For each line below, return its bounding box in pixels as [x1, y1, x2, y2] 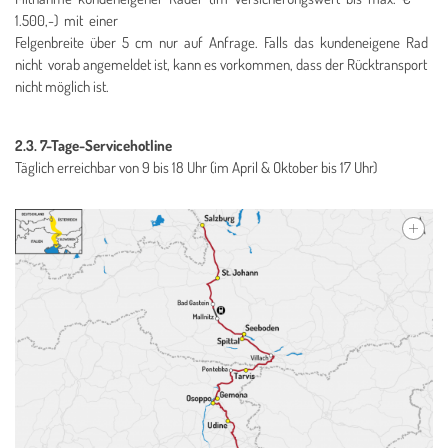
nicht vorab [15, 55, 83, 75]
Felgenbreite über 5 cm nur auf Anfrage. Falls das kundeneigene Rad [15, 33, 431, 53]
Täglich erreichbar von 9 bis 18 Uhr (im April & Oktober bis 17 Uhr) [15, 158, 380, 178]
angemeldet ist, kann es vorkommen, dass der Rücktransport [83, 55, 427, 75]
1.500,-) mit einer [15, 11, 121, 31]
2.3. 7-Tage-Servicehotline [15, 136, 172, 156]
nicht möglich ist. [15, 77, 112, 97]
